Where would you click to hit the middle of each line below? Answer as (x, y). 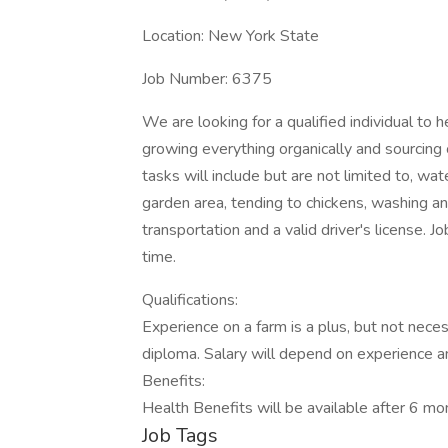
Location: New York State (230, 36)
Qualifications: (190, 300)
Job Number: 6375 (207, 79)
